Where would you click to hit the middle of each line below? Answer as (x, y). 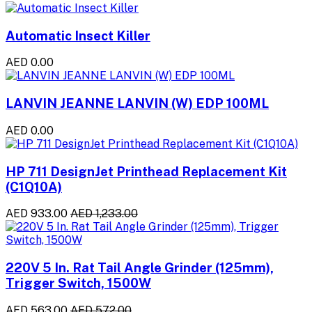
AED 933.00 (37, 214)
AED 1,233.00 (104, 214)
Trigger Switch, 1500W (78, 283)
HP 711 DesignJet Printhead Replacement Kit (146, 171)
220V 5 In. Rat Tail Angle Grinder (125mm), (140, 267)
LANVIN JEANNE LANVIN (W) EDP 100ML (137, 103)
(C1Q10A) (34, 186)
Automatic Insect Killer (78, 35)
